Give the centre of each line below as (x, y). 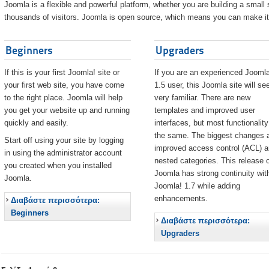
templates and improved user (204, 110)
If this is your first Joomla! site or (62, 73)
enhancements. (181, 199)
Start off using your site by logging (64, 141)
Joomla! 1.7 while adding (197, 186)
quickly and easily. (36, 123)
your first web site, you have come (64, 85)
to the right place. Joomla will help (63, 98)
